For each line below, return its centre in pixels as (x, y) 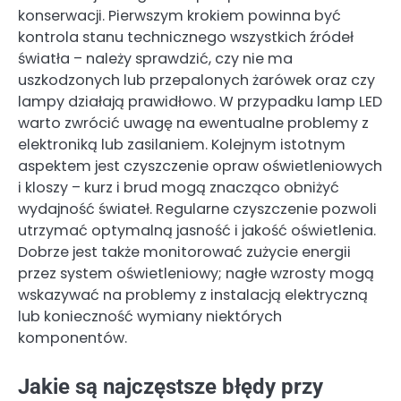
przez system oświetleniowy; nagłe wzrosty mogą (196, 273)
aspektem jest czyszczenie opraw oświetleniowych (200, 166)
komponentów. (73, 337)
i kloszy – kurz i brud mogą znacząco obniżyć (179, 187)
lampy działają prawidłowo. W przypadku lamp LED (200, 101)
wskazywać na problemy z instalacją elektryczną (193, 294)
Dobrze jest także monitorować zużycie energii (184, 252)
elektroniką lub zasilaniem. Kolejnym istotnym (182, 144)
